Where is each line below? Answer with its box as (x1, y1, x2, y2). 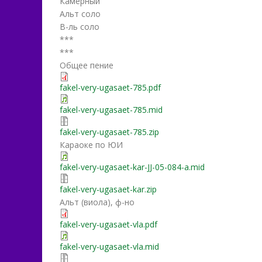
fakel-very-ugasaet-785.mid (60, 104, 163, 115)
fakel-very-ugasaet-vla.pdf (60, 219, 157, 230)
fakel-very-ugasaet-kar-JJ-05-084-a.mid (60, 161, 205, 173)
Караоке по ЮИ (60, 139, 123, 150)
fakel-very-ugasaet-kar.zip (60, 184, 157, 195)
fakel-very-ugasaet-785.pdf (60, 82, 161, 93)
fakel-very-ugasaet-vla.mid (60, 241, 159, 252)
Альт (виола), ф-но (60, 196, 135, 208)
